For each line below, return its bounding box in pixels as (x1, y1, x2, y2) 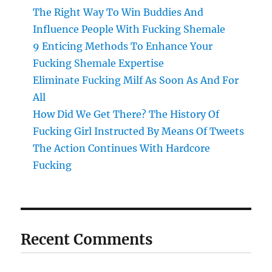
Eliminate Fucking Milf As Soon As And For (33, 74, 239, 86)
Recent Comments (21, 230, 153, 249)
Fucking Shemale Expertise (33, 57, 165, 69)
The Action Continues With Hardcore (33, 142, 211, 154)
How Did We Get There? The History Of (33, 108, 220, 120)
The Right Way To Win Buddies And (33, 6, 204, 18)
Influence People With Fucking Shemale (33, 23, 226, 35)
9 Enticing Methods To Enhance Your (33, 40, 213, 52)
